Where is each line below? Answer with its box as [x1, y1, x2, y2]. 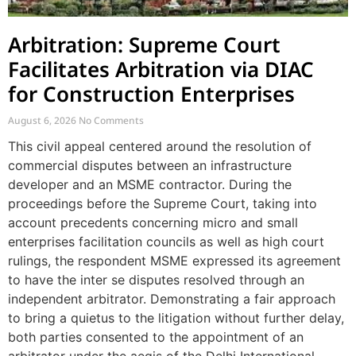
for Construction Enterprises [8, 79, 295, 108]
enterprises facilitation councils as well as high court [8, 234, 324, 250]
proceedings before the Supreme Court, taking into [8, 195, 317, 211]
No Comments [79, 114, 144, 127]
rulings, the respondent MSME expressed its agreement [8, 253, 341, 269]
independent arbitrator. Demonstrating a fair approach [8, 291, 335, 307]
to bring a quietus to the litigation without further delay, [8, 310, 344, 326]
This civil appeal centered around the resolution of [8, 138, 311, 154]
